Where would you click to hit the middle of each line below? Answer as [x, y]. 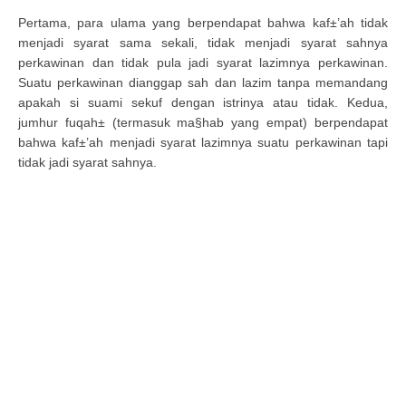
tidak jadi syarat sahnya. [87, 162]
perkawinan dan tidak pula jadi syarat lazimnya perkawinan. [203, 63]
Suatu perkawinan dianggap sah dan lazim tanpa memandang [203, 82]
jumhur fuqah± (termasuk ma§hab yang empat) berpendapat [203, 122]
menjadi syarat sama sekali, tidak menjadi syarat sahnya [203, 43]
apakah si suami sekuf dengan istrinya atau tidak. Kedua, [203, 102]
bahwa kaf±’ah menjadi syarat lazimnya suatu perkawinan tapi [203, 142]
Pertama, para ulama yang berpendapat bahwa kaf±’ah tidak [203, 23]
